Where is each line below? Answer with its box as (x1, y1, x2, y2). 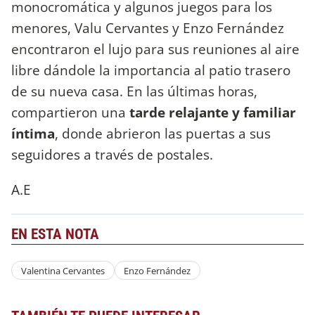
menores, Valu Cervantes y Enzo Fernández (11, 18, 284, 38)
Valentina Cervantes (20, 264, 105, 277)
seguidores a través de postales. (11, 145, 217, 165)
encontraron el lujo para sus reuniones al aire (11, 39, 300, 59)
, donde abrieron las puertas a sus (55, 124, 271, 143)
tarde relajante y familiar (129, 103, 296, 122)
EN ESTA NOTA (11, 225, 99, 243)
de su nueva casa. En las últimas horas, (11, 82, 257, 101)
